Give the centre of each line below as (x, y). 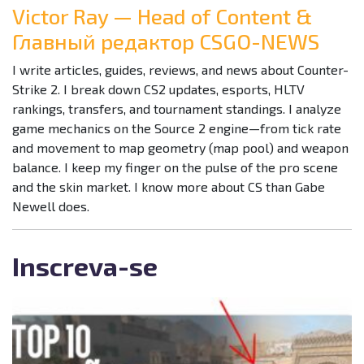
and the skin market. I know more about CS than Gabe (169, 186)
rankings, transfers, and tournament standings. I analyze (177, 108)
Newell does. (51, 206)
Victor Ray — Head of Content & (162, 15)
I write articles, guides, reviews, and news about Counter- (180, 69)
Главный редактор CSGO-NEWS (166, 41)
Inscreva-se (85, 265)
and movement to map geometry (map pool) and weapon (180, 147)
